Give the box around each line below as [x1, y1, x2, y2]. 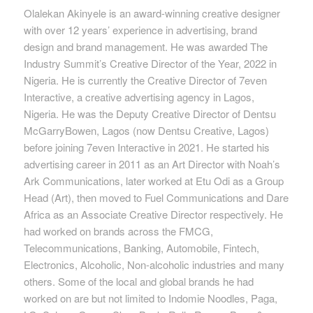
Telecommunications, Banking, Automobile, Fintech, [23, 240, 259, 255]
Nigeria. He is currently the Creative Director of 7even [23, 72, 267, 87]
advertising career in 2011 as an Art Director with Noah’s [23, 156, 280, 171]
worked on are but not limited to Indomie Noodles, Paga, [23, 290, 277, 305]
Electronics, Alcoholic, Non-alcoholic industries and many [23, 256, 284, 272]
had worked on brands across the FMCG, [23, 223, 213, 238]
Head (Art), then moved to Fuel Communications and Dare [23, 189, 289, 205]
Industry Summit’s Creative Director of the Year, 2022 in [23, 55, 277, 71]
